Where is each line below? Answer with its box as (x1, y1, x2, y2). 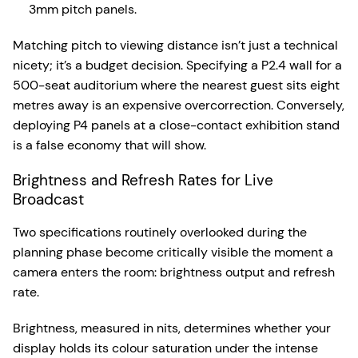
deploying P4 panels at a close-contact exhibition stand (13, 117, 340, 133)
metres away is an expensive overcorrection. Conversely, (13, 97, 344, 113)
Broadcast (13, 189, 84, 209)
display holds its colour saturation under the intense (13, 340, 318, 356)
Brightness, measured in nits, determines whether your (13, 320, 331, 336)
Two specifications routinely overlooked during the (13, 224, 307, 241)
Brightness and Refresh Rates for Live (13, 170, 273, 190)
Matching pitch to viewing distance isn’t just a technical (13, 37, 338, 54)
